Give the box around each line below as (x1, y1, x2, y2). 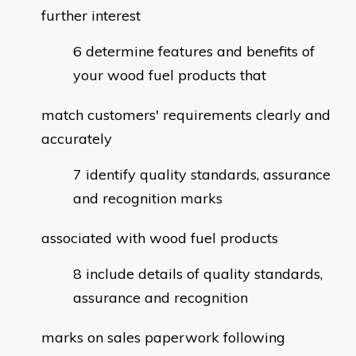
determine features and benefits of (86, 42, 315, 61)
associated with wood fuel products (41, 229, 278, 248)
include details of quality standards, (86, 265, 323, 284)
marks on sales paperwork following (41, 328, 285, 347)
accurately (41, 130, 112, 149)
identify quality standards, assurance (86, 165, 331, 184)
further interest (41, 6, 141, 25)
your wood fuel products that (73, 66, 266, 85)
